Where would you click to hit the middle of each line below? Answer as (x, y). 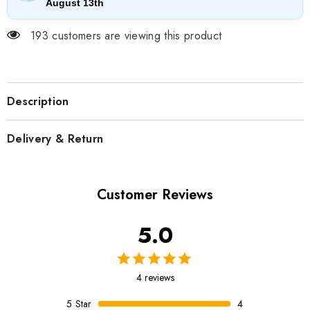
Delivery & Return (55, 138)
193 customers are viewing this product (126, 35)
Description (38, 101)
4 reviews (155, 277)
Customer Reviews (155, 194)
